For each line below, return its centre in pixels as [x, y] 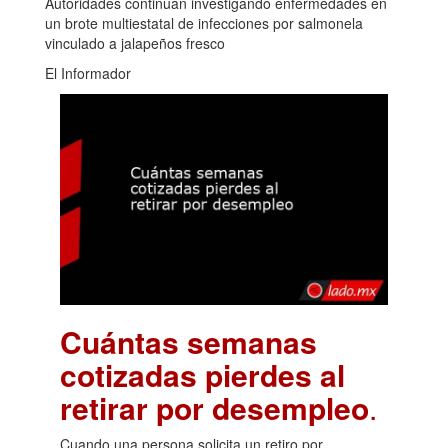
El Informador [88, 73]
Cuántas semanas [188, 341]
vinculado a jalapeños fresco [135, 43]
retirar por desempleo [214, 407]
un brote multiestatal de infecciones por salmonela [204, 23]
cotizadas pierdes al [202, 374]
